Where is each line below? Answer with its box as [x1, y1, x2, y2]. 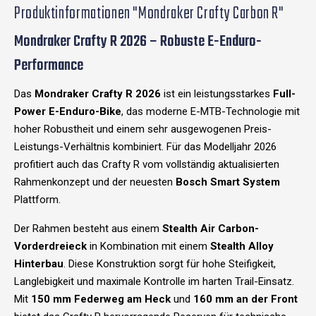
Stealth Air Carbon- [162, 222, 259, 236]
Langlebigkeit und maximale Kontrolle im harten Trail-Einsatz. [14, 275, 294, 288]
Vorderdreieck [14, 240, 87, 253]
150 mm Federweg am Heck [31, 293, 171, 306]
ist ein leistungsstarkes [161, 87, 273, 101]
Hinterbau [14, 257, 63, 271]
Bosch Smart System [176, 176, 280, 189]
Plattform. [14, 193, 61, 207]
